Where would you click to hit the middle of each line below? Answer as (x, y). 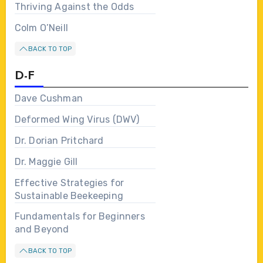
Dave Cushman (48, 99)
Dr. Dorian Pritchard (59, 140)
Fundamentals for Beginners (80, 217)
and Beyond (42, 230)
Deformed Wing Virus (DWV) (77, 120)
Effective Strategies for (69, 183)
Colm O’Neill (41, 28)
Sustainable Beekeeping (69, 195)
